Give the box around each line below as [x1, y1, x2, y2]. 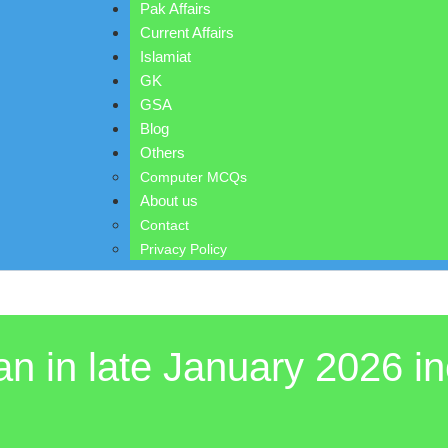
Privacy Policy [140, 241, 228, 257]
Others [140, 144, 186, 161]
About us [140, 192, 199, 209]
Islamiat [140, 48, 192, 65]
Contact [140, 217, 190, 233]
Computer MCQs [140, 169, 248, 185]
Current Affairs [140, 24, 235, 41]
